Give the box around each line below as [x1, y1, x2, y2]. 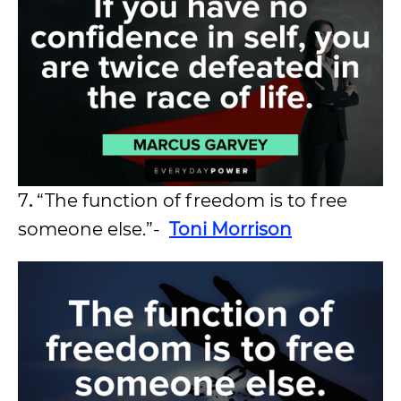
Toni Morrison [169, 218, 292, 240]
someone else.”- [18, 218, 169, 240]
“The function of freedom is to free [37, 189, 347, 211]
